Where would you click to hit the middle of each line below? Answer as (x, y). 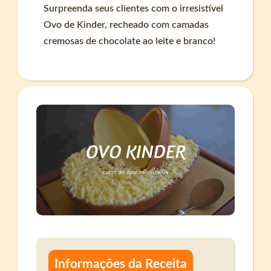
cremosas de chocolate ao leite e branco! (130, 41)
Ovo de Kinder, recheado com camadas (126, 25)
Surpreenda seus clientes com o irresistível (134, 9)
